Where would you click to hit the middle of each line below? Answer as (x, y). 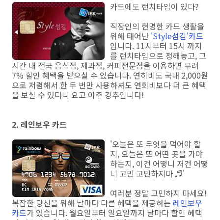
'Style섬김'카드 (177, 36)
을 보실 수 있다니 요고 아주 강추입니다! (78, 95)
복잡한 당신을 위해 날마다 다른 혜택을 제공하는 (92, 203)
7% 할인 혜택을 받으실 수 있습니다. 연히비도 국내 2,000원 (110, 75)
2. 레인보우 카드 (39, 124)
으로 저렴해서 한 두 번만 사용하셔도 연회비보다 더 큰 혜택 (109, 85)
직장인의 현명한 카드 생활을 (157, 26)
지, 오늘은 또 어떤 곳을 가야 (156, 154)
